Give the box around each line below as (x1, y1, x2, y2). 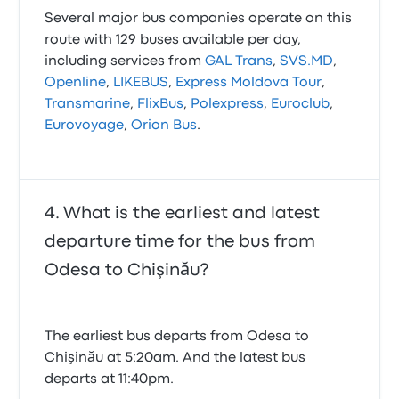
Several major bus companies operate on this (45, 12, 353, 25)
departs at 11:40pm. (45, 373, 175, 386)
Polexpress (191, 98, 265, 110)
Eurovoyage (45, 119, 125, 132)
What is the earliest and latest (63, 206, 321, 221)
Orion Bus (131, 119, 198, 132)
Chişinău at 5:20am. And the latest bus (45, 352, 306, 364)
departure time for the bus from (45, 234, 316, 249)
